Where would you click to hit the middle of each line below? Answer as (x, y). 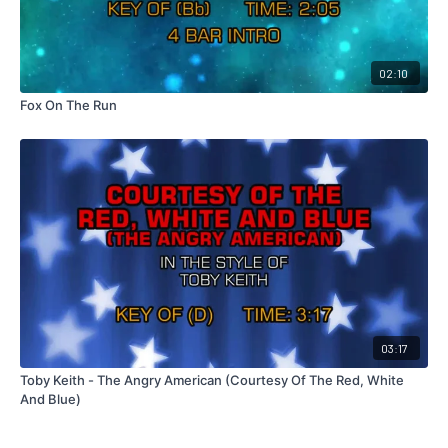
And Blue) (50, 398)
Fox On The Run (68, 105)
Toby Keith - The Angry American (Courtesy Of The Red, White (212, 379)
